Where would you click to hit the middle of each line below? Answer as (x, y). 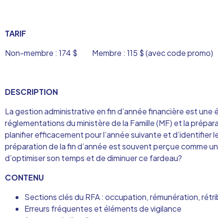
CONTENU (24, 177)
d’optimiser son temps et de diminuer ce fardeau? (93, 158)
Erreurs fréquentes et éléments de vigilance (103, 209)
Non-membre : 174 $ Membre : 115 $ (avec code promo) (109, 53)
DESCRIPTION (31, 92)
